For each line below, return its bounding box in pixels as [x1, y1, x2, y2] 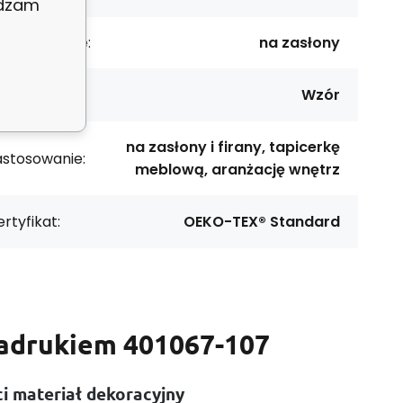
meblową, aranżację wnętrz [135, 159, 340, 180]
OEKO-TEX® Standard [184, 211, 340, 232]
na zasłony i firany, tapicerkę [126, 137, 340, 157]
